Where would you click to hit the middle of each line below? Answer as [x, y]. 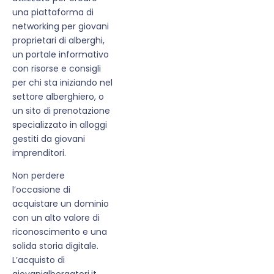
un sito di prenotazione [61, 110]
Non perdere [39, 175]
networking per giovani [61, 26]
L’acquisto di [39, 260]
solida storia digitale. [55, 246]
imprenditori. [39, 153]
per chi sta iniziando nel [62, 82]
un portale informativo [61, 54]
